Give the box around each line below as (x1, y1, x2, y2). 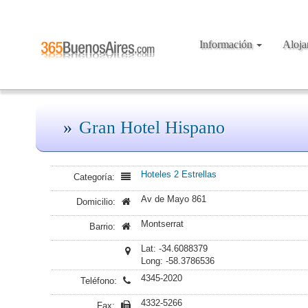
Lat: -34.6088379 (141, 243, 208, 254)
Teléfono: (80, 276, 120, 286)
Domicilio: (76, 197, 118, 207)
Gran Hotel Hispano (79, 118, 225, 137)
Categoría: (74, 172, 118, 182)
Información (199, 38, 256, 50)
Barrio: (89, 221, 118, 232)
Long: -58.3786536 (141, 256, 214, 266)
